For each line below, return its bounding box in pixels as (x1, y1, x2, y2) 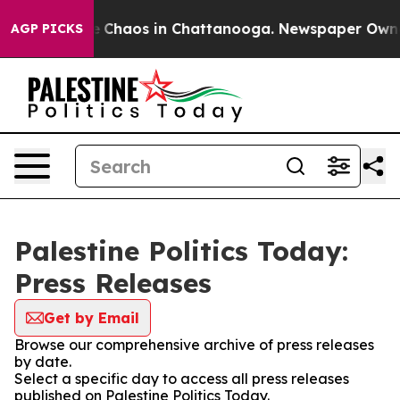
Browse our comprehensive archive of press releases (14, 336, 374, 354)
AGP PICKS (11, 21, 83, 37)
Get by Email (44, 309, 139, 327)
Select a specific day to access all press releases (14, 370, 349, 387)
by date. (14, 353, 71, 371)
